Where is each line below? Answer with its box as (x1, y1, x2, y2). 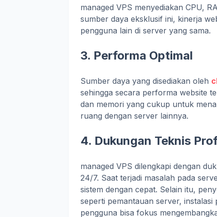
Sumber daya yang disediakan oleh (80, 76, 211, 86)
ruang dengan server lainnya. (80, 111, 188, 121)
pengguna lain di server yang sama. (80, 26, 211, 35)
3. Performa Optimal (80, 48, 193, 62)
